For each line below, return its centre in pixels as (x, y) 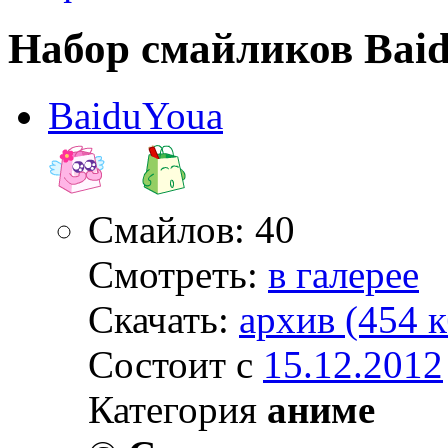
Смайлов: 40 (191, 229)
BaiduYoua (135, 115)
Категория (177, 409)
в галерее (343, 274)
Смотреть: (178, 274)
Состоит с (175, 364)
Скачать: (163, 319)
